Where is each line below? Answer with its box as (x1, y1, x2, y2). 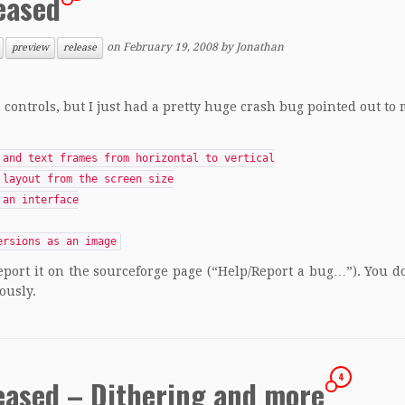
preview (12, 42, 49, 53)
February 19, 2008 (123, 41, 218, 54)
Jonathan (236, 41, 284, 54)
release (63, 42, 97, 53)
